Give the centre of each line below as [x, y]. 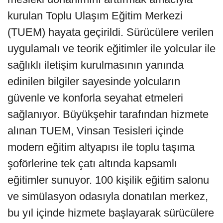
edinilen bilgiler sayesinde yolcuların [94, 81]
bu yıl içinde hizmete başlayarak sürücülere [111, 213]
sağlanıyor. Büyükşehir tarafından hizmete [108, 114]
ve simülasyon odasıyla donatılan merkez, [108, 196]
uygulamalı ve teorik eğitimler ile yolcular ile [111, 48]
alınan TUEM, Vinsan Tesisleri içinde [96, 130]
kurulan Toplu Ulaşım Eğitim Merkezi [95, 15]
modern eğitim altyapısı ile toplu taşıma [101, 147]
